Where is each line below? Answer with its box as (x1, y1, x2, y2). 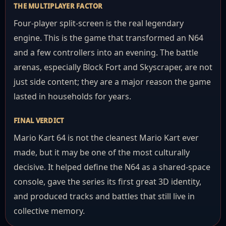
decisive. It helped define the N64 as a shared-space (14, 161, 210, 173)
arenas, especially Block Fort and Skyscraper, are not (14, 62, 212, 73)
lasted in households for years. (14, 91, 131, 102)
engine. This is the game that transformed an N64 (14, 32, 203, 43)
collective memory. (14, 205, 85, 216)
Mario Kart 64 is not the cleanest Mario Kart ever (14, 132, 199, 143)
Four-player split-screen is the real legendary (14, 18, 184, 29)
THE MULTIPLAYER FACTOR (14, 2, 103, 11)
